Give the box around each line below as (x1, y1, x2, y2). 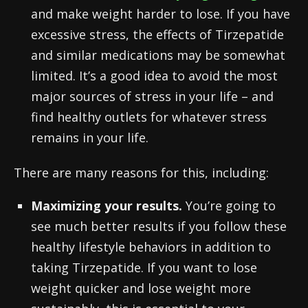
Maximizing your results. (31, 197, 186, 214)
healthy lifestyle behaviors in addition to (31, 239, 271, 255)
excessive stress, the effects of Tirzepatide (31, 26, 284, 43)
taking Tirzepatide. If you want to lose (31, 259, 257, 276)
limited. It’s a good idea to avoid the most (31, 67, 278, 84)
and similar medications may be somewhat (31, 47, 285, 63)
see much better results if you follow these (31, 218, 287, 234)
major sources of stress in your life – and (31, 88, 274, 104)
